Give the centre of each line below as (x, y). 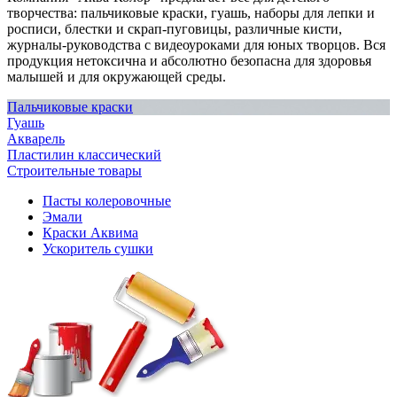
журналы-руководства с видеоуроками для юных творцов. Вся (196, 44)
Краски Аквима (90, 232)
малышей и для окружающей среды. (117, 76)
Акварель (36, 138)
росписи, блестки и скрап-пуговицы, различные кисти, (175, 28)
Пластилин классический (84, 154)
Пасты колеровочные (107, 200)
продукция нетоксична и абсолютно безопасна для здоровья (189, 60)
